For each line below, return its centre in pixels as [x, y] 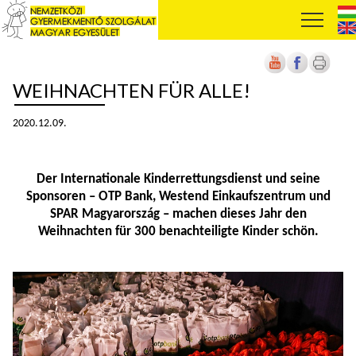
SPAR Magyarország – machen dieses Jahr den [178, 214]
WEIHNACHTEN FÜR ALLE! [132, 90]
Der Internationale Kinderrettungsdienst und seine [178, 179]
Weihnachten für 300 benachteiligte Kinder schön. [178, 232]
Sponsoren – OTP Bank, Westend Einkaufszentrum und [178, 197]
